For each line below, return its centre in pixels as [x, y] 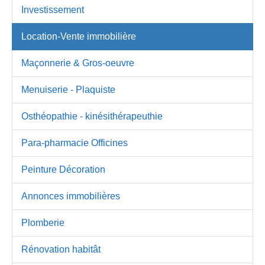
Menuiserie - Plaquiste [68, 89]
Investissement [53, 9]
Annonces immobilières [71, 196]
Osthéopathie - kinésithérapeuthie [92, 116]
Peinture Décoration [63, 169]
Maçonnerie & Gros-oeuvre [78, 63]
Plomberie [43, 222]
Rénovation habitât [61, 249]
